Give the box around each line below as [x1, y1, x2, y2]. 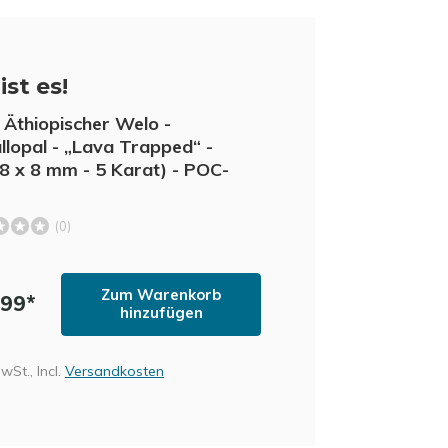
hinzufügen [119, 303, 203, 322]
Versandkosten [65, 361, 164, 380]
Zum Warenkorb [101, 285, 221, 304]
